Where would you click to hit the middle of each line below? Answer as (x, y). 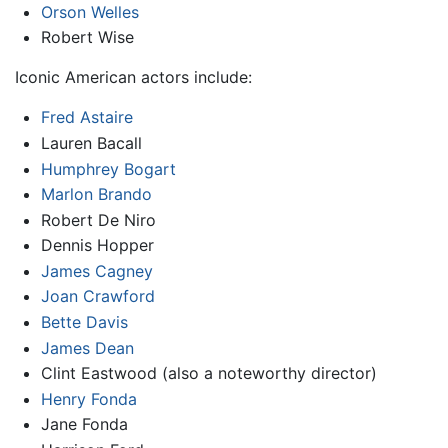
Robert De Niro (98, 219)
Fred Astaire (86, 117)
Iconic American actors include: (133, 77)
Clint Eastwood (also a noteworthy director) (208, 373)
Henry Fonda (88, 398)
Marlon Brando (96, 194)
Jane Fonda (84, 424)
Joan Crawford (97, 296)
